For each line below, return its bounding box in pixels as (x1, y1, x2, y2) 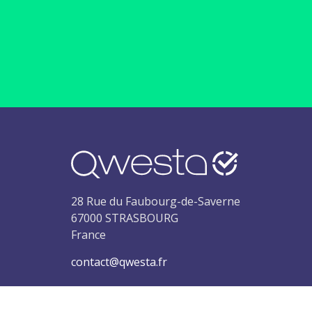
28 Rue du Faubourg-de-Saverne (71, 194, 240, 210)
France (71, 227, 106, 243)
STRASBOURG (105, 210, 178, 226)
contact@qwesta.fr (71, 254, 167, 270)
